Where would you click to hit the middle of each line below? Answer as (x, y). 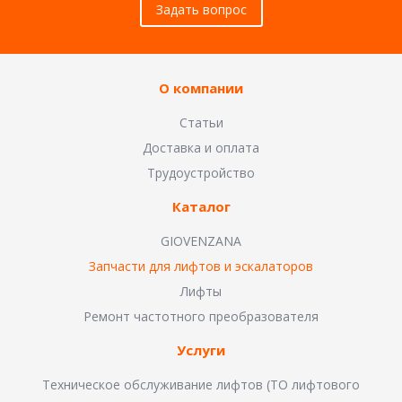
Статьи (201, 123)
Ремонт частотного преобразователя (201, 317)
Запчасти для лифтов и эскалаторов (201, 267)
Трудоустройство (201, 173)
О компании (201, 88)
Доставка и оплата (201, 148)
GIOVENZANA (201, 241)
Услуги (201, 350)
